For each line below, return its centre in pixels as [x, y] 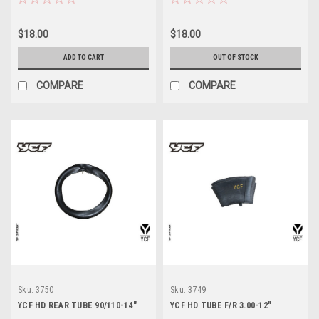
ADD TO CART [83, 57]
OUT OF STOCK [236, 57]
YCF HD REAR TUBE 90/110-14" [77, 305]
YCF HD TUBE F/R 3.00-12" [221, 305]
